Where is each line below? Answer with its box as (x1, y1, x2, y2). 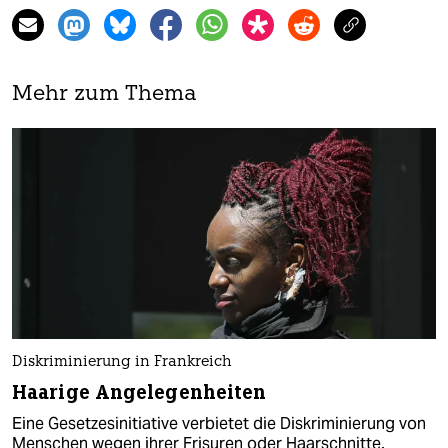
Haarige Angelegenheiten (12, 380, 267, 406)
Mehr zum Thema (12, 83, 197, 105)
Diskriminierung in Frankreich (12, 355, 232, 371)
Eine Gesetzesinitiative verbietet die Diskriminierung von (12, 413, 426, 435)
